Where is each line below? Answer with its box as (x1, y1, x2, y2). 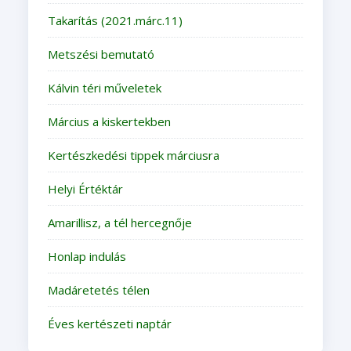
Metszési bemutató (47, 45, 154, 62)
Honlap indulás (47, 248, 126, 264)
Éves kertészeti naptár (47, 315, 172, 331)
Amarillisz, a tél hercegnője (47, 214, 192, 230)
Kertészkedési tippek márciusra (47, 147, 219, 163)
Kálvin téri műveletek (47, 79, 161, 96)
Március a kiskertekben (47, 113, 171, 129)
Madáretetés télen (47, 281, 150, 298)
